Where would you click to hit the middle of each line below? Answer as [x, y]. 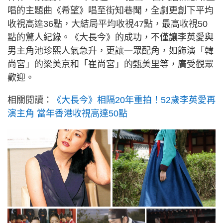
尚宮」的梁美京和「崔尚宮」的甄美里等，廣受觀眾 [111, 64]
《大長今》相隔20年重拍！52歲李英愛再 [134, 100]
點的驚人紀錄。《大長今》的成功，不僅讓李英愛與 [111, 38]
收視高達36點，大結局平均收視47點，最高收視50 [108, 24]
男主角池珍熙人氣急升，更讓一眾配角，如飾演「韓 [111, 51]
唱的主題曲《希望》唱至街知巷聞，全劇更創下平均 [111, 11]
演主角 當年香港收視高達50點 [67, 114]
